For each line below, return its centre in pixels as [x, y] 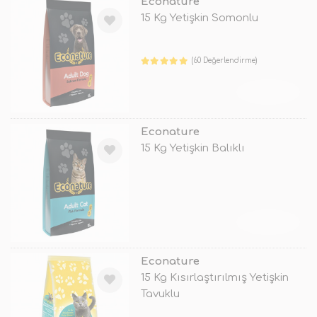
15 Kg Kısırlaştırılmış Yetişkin [214, 277]
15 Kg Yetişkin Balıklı [192, 148]
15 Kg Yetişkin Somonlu [199, 18]
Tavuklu [160, 294]
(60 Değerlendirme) [225, 61]
